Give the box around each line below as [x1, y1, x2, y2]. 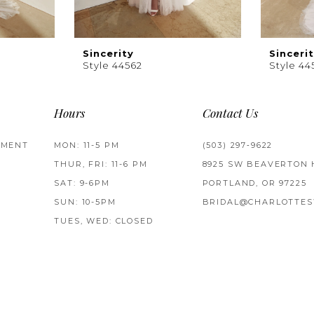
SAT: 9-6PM [54, 177, 110, 188]
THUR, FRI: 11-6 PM [54, 158, 148, 169]
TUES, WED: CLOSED [54, 215, 153, 226]
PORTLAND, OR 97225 [202, 177, 307, 188]
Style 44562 [83, 60, 142, 71]
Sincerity [83, 48, 134, 60]
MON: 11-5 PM [54, 139, 120, 150]
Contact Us [202, 108, 258, 121]
